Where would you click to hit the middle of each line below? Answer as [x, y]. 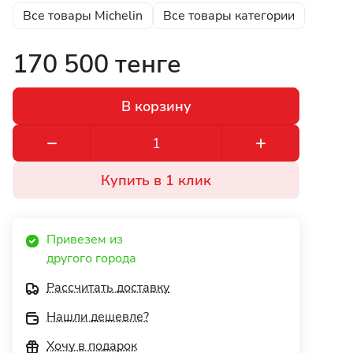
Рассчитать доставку [108, 288]
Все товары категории [229, 16]
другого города [93, 259]
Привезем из [86, 240]
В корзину [156, 106]
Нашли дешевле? [98, 317]
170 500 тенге [97, 65]
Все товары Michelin [83, 16]
